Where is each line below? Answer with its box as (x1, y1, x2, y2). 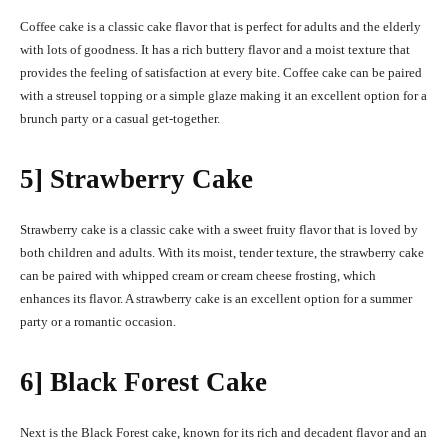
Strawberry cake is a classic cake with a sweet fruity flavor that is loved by (20, 222, 418, 238)
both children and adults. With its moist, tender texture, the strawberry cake (20, 245, 424, 261)
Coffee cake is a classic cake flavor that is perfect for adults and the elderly (20, 19, 421, 35)
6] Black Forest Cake (20, 367, 267, 398)
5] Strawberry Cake (20, 164, 253, 195)
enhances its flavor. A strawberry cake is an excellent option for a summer (20, 291, 412, 307)
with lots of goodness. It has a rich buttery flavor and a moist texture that (20, 42, 410, 58)
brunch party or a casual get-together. (20, 111, 220, 127)
